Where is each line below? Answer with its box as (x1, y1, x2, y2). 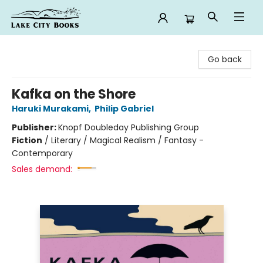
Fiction (12, 134, 42, 146)
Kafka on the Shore (12, 85, 136, 103)
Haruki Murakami (12, 103, 89, 114)
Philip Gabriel (95, 103, 154, 114)
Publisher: (12, 122, 58, 133)
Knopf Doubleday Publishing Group (58, 122, 199, 133)
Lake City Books (9, 41, 72, 52)
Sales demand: (12, 163, 72, 175)
